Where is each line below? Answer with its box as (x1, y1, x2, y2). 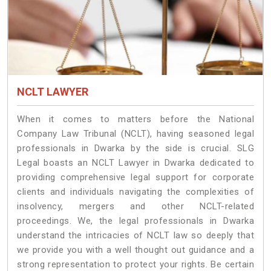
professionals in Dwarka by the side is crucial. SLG (17, 142, 254, 154)
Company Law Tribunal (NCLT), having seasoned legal (17, 128, 254, 139)
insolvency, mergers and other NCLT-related (17, 200, 254, 212)
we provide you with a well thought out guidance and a (17, 244, 254, 255)
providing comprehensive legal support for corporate (17, 171, 254, 183)
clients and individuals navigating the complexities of (17, 186, 254, 197)
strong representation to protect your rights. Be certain (17, 258, 254, 270)
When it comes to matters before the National (17, 113, 254, 125)
